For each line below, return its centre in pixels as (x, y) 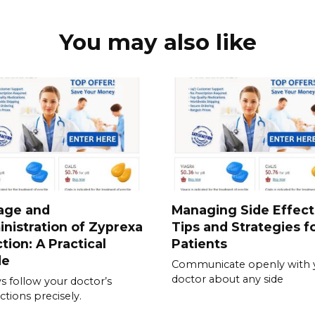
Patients (199, 243)
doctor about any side (227, 279)
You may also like (157, 43)
